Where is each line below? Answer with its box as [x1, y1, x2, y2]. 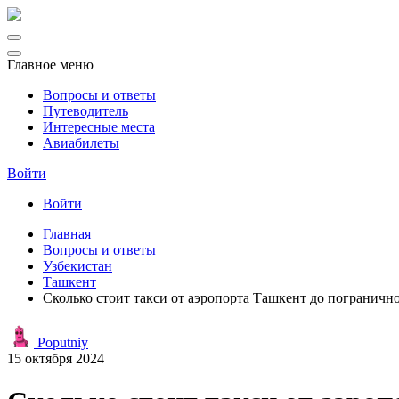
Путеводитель [43, 103, 128, 118]
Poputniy [34, 335, 88, 350]
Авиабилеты [43, 135, 119, 151]
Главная [43, 226, 91, 241]
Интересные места [43, 119, 155, 134]
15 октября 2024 [7, 351, 104, 366]
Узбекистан [43, 258, 112, 273]
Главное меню [7, 57, 94, 72]
